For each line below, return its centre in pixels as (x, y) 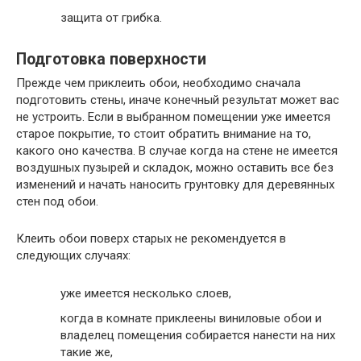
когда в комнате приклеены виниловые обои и (191, 319)
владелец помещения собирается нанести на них (198, 336)
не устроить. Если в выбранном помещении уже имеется (173, 117)
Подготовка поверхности (111, 59)
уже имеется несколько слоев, (146, 293)
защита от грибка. (111, 18)
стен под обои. (57, 202)
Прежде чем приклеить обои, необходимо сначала (158, 83)
